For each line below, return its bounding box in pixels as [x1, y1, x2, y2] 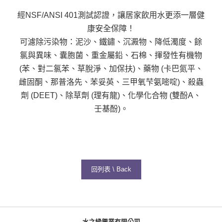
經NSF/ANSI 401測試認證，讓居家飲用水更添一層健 [17, 11, 205, 20]
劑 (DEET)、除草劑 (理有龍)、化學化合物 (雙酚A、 [21, 91, 201, 100]
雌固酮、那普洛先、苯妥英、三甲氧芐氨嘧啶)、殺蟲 [18, 78, 204, 87]
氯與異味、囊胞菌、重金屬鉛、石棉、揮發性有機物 [20, 51, 202, 60]
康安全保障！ [87, 24, 135, 33]
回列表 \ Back [91, 166, 131, 173]
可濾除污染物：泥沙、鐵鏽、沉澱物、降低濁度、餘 [20, 38, 202, 47]
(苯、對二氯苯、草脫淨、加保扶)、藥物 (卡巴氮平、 [19, 64, 203, 73]
